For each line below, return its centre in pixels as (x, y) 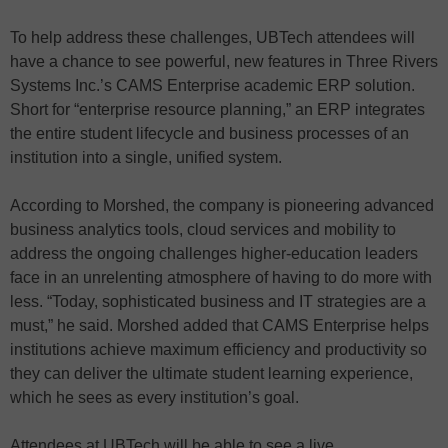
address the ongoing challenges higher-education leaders (214, 253)
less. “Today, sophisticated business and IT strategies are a (218, 301)
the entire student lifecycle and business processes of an (209, 133)
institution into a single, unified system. (146, 157)
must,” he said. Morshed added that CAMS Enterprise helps (219, 325)
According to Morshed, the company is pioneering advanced (222, 205)
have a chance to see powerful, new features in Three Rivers (224, 61)
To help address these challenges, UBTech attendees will (212, 37)
